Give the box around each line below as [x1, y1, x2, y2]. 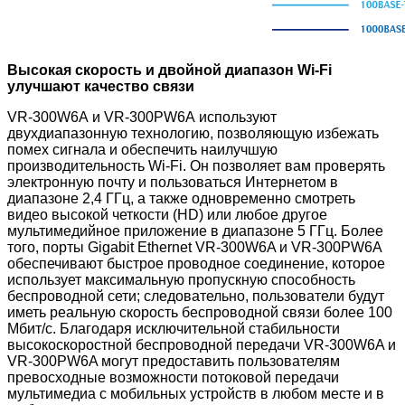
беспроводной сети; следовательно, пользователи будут [7, 287, 384, 304]
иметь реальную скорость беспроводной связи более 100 [7, 304, 392, 320]
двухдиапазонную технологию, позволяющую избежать [7, 125, 379, 141]
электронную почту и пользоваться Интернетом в [7, 174, 338, 190]
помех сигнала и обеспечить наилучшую [7, 141, 278, 157]
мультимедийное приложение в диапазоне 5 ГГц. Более [7, 222, 383, 239]
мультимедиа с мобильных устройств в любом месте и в [7, 385, 384, 401]
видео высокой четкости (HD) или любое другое [7, 206, 327, 222]
